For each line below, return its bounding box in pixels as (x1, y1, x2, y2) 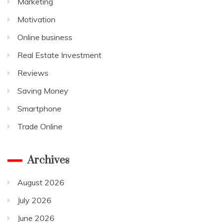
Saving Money (17, 85, 68, 96)
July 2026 (17, 195, 52, 205)
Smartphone (17, 103, 61, 113)
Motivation (17, 14, 55, 24)
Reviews (17, 67, 49, 78)
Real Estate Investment (17, 50, 102, 60)
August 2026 (17, 177, 64, 187)
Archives (27, 153, 69, 167)
